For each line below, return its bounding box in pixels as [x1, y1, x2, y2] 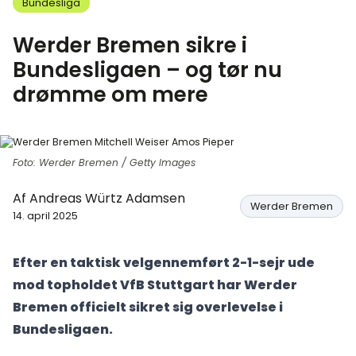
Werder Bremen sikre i [13, 30, 247, 60]
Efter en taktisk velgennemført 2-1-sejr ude [13, 253, 315, 272]
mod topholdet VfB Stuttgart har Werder [13, 276, 297, 294]
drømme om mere [13, 79, 208, 109]
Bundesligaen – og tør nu [13, 55, 282, 84]
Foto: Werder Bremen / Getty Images [13, 156, 195, 169]
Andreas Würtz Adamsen [29, 189, 185, 207]
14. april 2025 [13, 209, 78, 222]
